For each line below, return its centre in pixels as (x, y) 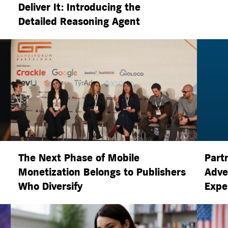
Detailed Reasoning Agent (79, 22)
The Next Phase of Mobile (79, 158)
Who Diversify (50, 187)
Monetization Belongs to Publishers (102, 172)
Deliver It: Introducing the (79, 7)
